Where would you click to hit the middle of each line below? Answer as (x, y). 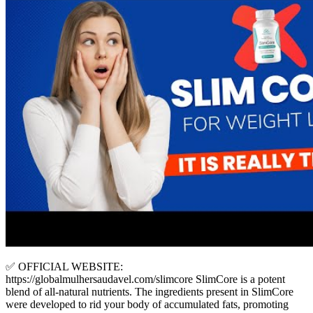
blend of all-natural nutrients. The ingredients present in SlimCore (150, 292)
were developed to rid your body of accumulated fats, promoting (147, 305)
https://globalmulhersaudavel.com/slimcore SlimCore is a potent (145, 279)
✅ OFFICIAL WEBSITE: (64, 267)
